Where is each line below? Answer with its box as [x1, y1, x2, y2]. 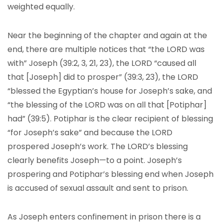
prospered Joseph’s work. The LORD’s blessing [7, 141, 188, 152]
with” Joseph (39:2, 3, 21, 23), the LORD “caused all [7, 57, 196, 69]
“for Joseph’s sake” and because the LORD [7, 127, 172, 138]
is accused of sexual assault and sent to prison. [7, 182, 188, 194]
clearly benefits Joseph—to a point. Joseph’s [7, 155, 182, 166]
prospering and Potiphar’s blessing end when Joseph [7, 168, 214, 180]
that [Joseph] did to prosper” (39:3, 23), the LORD [7, 71, 198, 83]
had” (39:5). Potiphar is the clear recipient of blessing [7, 113, 213, 124]
